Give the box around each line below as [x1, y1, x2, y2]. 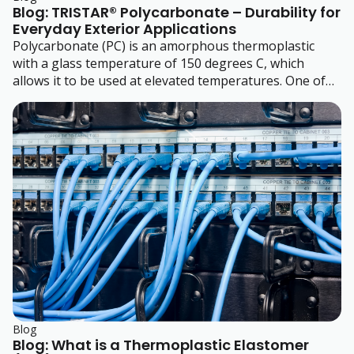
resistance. [13, 107, 76, 125]
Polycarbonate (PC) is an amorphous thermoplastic [13, 37, 314, 55]
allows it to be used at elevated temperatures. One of [13, 72, 326, 90]
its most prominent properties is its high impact [13, 89, 296, 107]
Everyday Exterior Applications [13, 19, 236, 40]
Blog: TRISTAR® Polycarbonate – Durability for [13, 2, 341, 23]
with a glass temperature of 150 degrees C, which [13, 55, 304, 73]
